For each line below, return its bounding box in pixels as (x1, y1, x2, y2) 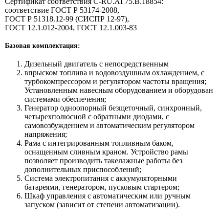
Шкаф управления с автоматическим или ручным (24, 191, 191, 200)
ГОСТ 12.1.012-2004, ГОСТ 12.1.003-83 (5, 23, 137, 32)
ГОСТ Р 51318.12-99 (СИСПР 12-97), (5, 14, 129, 23)
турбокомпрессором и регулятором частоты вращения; (24, 77, 206, 86)
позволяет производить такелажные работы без (24, 156, 182, 165)
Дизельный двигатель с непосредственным (24, 59, 169, 68)
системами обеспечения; (24, 94, 106, 103)
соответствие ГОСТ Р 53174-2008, (5, 5, 119, 14)
